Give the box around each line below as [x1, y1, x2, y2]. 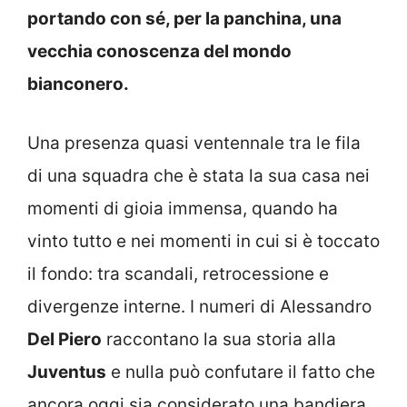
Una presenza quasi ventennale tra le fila [27, 132, 361, 154]
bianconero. [27, 74, 129, 95]
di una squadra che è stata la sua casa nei [27, 164, 370, 186]
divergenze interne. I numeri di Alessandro [27, 295, 372, 317]
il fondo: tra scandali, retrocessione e [27, 263, 329, 284]
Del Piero [27, 328, 102, 350]
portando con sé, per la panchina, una [27, 8, 342, 30]
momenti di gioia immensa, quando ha [27, 197, 338, 219]
